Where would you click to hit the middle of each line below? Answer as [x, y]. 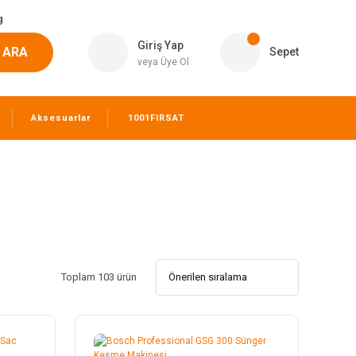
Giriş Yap [161, 45]
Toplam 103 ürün [99, 277]
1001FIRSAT [156, 118]
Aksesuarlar [60, 118]
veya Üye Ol [163, 62]
